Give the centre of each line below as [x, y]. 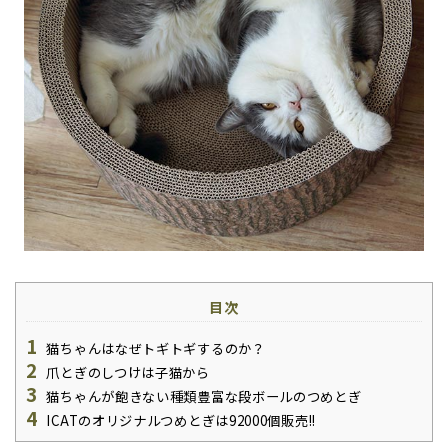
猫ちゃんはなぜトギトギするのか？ [154, 349]
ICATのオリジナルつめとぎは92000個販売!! [179, 421]
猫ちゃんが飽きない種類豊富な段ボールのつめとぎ [202, 397]
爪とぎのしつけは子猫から [126, 373]
